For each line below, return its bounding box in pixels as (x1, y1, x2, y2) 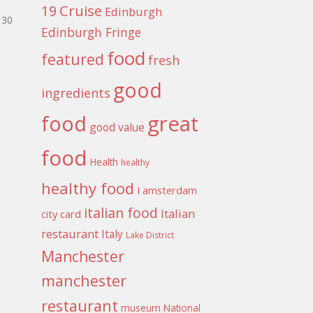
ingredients (41, 85, 111, 102)
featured (41, 49, 105, 70)
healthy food (41, 177, 135, 199)
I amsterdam (137, 183, 198, 198)
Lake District (126, 229, 175, 242)
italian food (84, 203, 159, 223)
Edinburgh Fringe (41, 24, 142, 41)
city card (41, 207, 82, 221)
